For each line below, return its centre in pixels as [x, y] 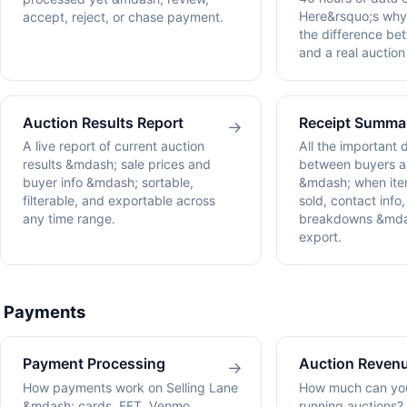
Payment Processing [94, 364]
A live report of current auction [114, 146]
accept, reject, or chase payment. [123, 16]
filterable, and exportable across [119, 201]
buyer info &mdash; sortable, [108, 183]
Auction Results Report [103, 122]
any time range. [69, 219]
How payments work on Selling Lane [130, 387]
